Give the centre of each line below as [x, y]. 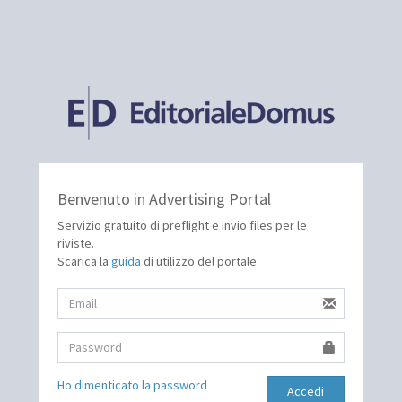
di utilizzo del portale [199, 262]
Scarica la [84, 262]
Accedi [306, 392]
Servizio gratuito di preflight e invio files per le [182, 226]
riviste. [76, 244]
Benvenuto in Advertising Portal [164, 199]
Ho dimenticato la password [132, 385]
